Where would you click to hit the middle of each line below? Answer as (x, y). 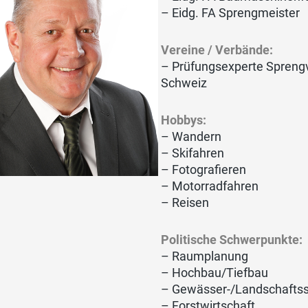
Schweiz (184, 82)
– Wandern (191, 136)
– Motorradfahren (210, 186)
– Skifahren (193, 153)
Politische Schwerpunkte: (232, 239)
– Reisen (185, 202)
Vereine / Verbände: (217, 49)
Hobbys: (184, 120)
